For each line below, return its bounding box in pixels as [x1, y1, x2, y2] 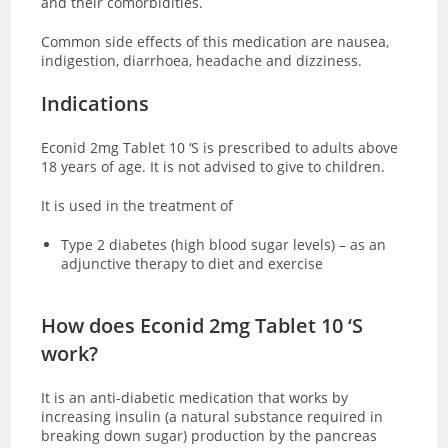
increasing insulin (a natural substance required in [41, 406, 384, 426]
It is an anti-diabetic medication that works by [41, 387, 349, 407]
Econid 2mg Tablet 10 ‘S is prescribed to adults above [41, 137, 399, 157]
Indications [41, 89, 150, 117]
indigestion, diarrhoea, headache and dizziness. [41, 50, 363, 70]
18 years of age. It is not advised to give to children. [41, 156, 386, 176]
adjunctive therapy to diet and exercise [61, 253, 324, 273]
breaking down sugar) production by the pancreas [41, 425, 378, 445]
